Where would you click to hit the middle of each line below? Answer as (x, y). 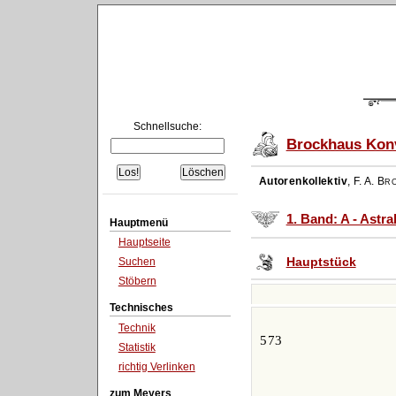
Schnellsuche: (168, 127)
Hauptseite (144, 243)
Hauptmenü (138, 222)
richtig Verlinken (156, 366)
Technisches (141, 308)
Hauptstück (321, 262)
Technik (137, 328)
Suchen (137, 262)
